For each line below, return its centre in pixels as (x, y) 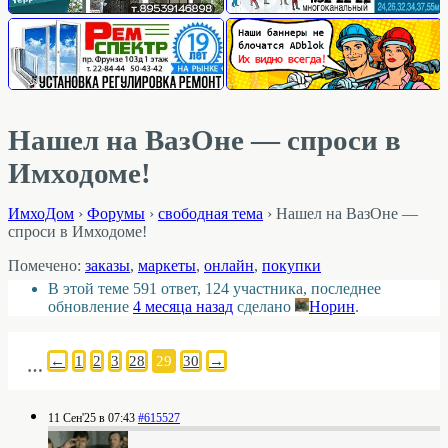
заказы (107, 265)
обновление (90, 307)
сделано (264, 307)
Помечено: (46, 265)
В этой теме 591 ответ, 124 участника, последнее (214, 289)
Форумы (116, 214)
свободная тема (210, 214)
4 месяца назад (183, 307)
